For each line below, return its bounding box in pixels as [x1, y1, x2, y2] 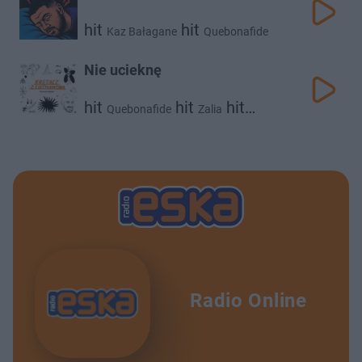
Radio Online [190, 288, 307, 312]
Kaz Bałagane [107, 25, 177, 38]
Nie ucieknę [84, 61, 162, 78]
